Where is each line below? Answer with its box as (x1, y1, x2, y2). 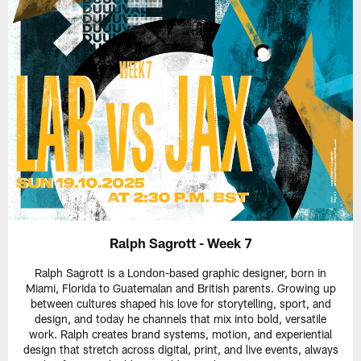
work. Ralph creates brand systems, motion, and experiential (29, 326, 332, 341)
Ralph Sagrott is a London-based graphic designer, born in (35, 265, 326, 280)
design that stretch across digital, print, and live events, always (23, 342, 338, 356)
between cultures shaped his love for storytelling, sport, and (30, 296, 331, 310)
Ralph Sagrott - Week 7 (109, 234, 252, 251)
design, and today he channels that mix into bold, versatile (35, 311, 326, 326)
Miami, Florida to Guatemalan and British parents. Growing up (25, 280, 336, 295)
